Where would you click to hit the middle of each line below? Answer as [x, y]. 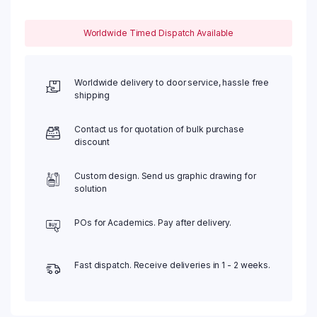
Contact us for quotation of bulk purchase [159, 129]
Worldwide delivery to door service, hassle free [172, 82]
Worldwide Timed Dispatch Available [158, 33]
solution [91, 189]
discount [92, 142]
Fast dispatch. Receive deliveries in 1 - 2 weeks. [173, 265]
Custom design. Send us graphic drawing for [165, 176]
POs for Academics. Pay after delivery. [153, 223]
